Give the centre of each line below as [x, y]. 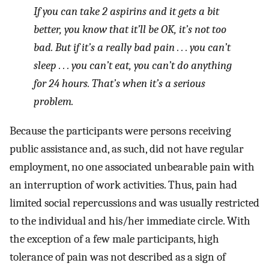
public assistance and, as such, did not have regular [127, 149]
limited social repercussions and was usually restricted [134, 203]
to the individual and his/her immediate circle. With [130, 221]
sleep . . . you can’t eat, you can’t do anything [133, 65]
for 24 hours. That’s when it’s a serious [119, 83]
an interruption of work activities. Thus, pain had [123, 185]
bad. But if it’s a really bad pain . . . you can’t [132, 47]
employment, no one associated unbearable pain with [132, 167]
